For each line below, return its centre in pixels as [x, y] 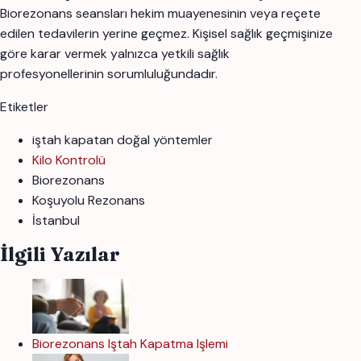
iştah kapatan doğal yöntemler [122, 140]
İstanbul [56, 221]
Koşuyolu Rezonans [89, 201]
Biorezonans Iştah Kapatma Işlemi [130, 344]
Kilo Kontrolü [69, 160]
